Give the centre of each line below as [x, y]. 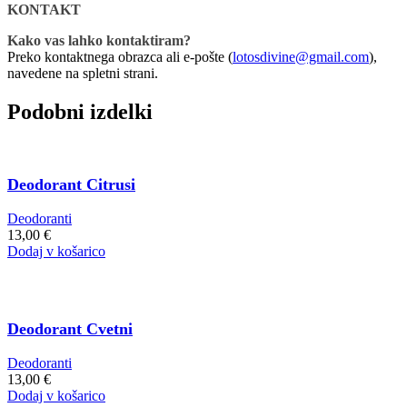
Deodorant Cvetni [70, 328]
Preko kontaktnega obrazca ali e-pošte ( [120, 56]
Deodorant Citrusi [71, 184]
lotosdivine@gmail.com [301, 56]
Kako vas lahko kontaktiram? [99, 40]
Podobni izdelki [80, 111]
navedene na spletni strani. [83, 73]
